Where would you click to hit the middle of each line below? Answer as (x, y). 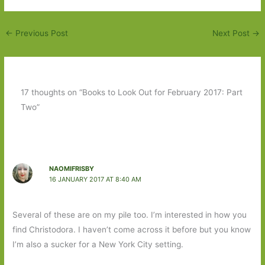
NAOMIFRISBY (71, 169)
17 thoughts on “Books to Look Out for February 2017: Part (131, 93)
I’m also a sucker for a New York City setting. (98, 244)
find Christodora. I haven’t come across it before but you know (132, 229)
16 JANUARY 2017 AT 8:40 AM (95, 180)
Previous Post (41, 33)
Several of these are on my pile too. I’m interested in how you (130, 214)
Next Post (232, 33)
